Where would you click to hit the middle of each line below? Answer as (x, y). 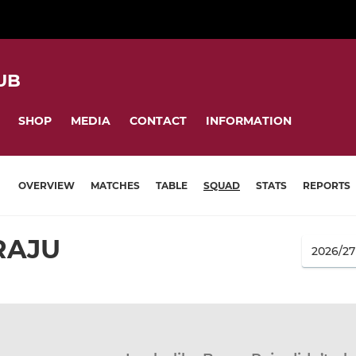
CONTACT (158, 120)
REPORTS (327, 186)
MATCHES (115, 186)
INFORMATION (249, 120)
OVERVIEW (46, 186)
